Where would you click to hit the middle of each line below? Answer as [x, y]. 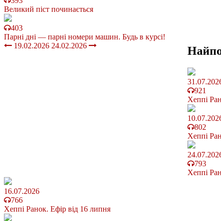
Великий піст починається [49, 9]
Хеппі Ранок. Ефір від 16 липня [57, 209]
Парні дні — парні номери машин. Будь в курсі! [85, 37]
